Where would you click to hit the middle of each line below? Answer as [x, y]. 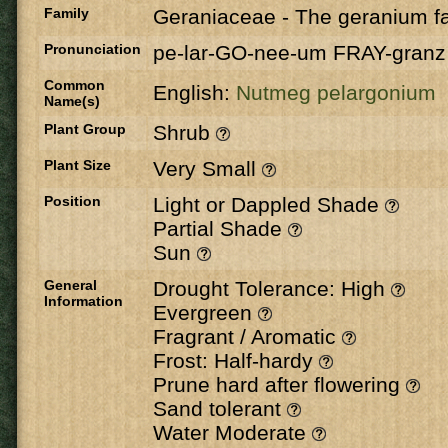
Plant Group [85, 129]
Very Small [207, 168]
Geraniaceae [214, 16]
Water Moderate [232, 432]
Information [83, 301]
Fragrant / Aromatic [247, 336]
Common [74, 85]
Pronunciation [92, 49]
